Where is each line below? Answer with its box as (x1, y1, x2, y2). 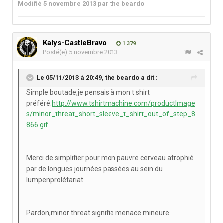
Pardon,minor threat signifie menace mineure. (26, 209, 171, 217)
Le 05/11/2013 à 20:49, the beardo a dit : (37, 74, 158, 82)
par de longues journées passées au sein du (26, 165, 163, 173)
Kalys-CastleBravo (43, 38, 107, 48)
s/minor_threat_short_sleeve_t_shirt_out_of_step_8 (26, 110, 195, 118)
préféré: (26, 99, 52, 108)
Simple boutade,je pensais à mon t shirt (26, 88, 150, 97)
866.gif (26, 121, 48, 129)
